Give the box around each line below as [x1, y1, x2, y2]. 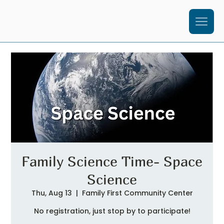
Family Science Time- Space [21, 153, 202, 169]
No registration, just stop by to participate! [33, 206, 190, 216]
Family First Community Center [81, 188, 193, 198]
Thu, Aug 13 [31, 188, 72, 198]
